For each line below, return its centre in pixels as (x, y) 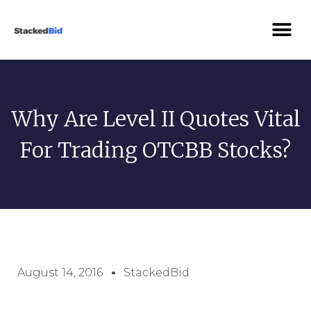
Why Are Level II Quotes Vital (155, 118)
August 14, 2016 (60, 272)
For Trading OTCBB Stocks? (155, 150)
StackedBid (157, 272)
